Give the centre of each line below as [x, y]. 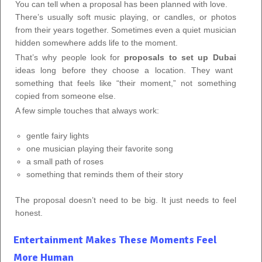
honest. [29, 213]
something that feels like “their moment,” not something [126, 83]
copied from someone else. [65, 96]
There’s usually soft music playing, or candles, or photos [126, 17]
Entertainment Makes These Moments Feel [115, 239]
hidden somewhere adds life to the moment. [96, 42]
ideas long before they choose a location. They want [124, 70]
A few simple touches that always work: [87, 110]
